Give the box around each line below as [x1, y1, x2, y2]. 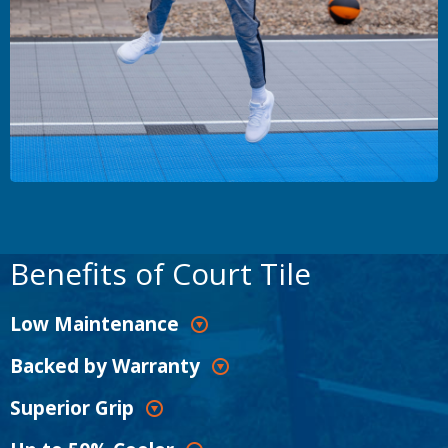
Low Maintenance [10, 311, 179, 338]
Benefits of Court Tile [10, 253, 311, 295]
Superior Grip [10, 395, 134, 422]
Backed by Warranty [10, 353, 200, 380]
